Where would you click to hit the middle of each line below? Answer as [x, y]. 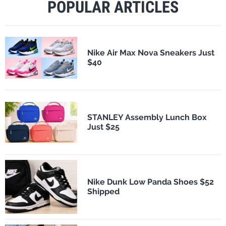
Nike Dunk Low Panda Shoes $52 [150, 182]
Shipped [103, 192]
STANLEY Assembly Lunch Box [147, 118]
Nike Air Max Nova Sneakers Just [151, 53]
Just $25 [103, 127]
